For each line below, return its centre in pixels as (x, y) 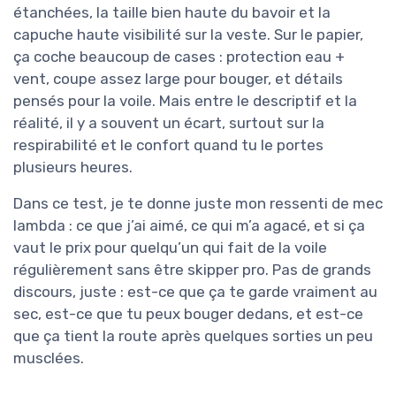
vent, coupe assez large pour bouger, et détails (178, 79)
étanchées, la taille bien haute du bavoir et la (172, 12)
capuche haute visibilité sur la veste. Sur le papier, (188, 34)
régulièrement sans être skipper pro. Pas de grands (192, 270)
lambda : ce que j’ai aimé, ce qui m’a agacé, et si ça (189, 225)
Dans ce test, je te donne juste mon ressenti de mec (198, 203)
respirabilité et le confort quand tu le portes (168, 145)
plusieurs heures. (73, 167)
